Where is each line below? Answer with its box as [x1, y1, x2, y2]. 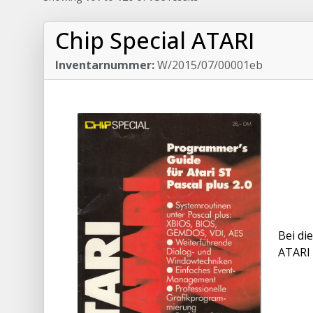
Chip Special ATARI [55, 25, 254, 55]
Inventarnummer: [55, 57, 154, 73]
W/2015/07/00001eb [154, 57, 263, 73]
